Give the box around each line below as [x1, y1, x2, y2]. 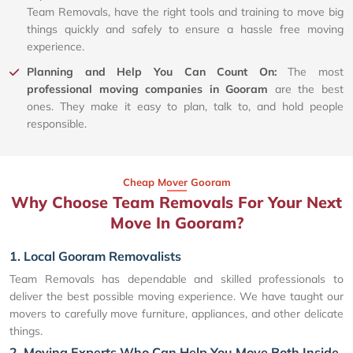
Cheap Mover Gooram [122, 176, 231, 189]
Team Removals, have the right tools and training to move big [27, 5, 344, 20]
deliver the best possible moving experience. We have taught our [9, 289, 344, 304]
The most [288, 65, 344, 80]
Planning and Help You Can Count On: [27, 65, 288, 80]
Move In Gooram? [110, 213, 243, 233]
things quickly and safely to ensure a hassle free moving [27, 22, 344, 37]
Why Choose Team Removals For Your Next [11, 192, 342, 213]
